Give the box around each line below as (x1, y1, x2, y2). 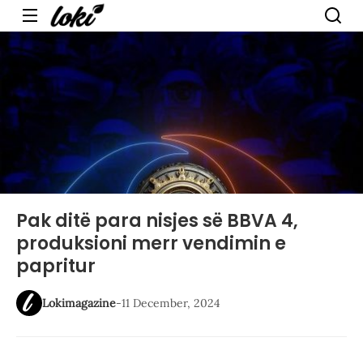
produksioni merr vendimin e (16, 231, 286, 256)
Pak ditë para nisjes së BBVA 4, (16, 208, 298, 233)
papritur (16, 254, 96, 279)
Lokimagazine (42, 296, 116, 310)
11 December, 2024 (122, 296, 220, 310)
